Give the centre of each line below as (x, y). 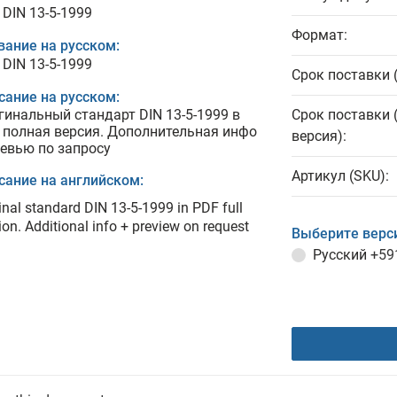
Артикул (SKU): (340, 176)
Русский (342, 255)
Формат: (319, 35)
